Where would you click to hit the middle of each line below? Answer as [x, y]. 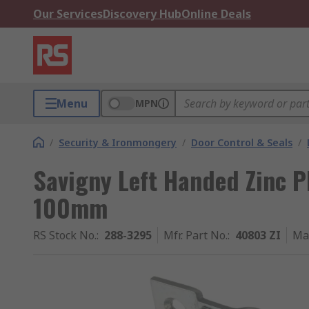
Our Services [68, 14]
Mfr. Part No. [196, 235]
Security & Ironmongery [118, 142]
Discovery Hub [142, 14]
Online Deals [216, 14]
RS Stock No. [65, 235]
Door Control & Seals [242, 142]
